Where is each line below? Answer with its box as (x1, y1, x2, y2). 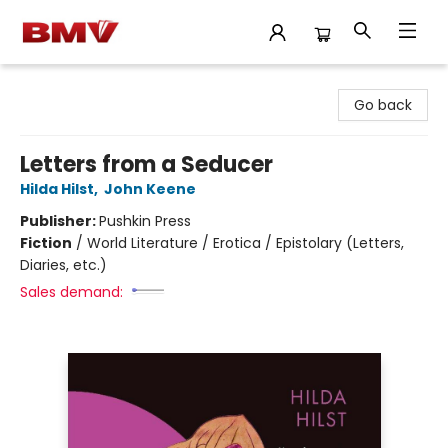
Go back (354, 95, 412, 115)
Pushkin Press (99, 211, 191, 231)
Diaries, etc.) (20, 255, 107, 275)
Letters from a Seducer (20, 149, 273, 180)
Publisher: (20, 211, 99, 231)
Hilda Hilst (20, 179, 94, 199)
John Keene (104, 179, 196, 199)
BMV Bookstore (15, 73, 117, 93)
